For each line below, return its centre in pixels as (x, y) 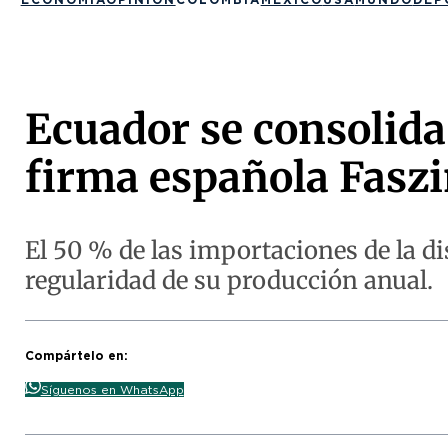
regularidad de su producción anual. (228, 280)
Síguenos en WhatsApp (112, 389)
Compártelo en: (76, 355)
